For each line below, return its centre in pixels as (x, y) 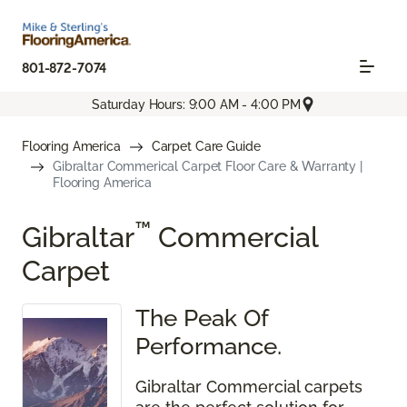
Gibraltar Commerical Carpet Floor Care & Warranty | (208, 167)
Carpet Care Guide (206, 147)
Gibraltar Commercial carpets (249, 387)
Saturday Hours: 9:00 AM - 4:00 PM (196, 104)
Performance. (208, 346)
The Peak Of (202, 318)
